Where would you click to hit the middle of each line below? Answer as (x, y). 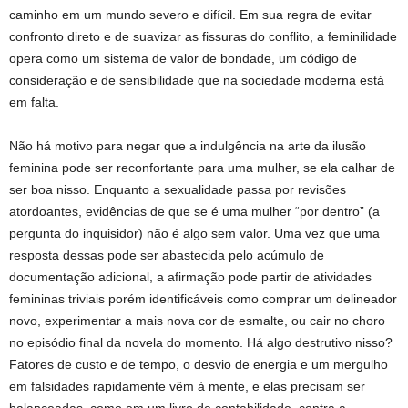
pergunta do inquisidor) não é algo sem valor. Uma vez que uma (194, 234)
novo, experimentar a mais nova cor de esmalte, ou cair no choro (197, 321)
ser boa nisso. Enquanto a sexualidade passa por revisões (178, 190)
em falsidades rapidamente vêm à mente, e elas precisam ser (187, 387)
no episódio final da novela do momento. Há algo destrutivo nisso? (201, 343)
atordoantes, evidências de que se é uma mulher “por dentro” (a (194, 212)
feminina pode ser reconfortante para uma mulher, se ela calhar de (202, 168)
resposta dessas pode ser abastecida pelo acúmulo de (167, 255)
